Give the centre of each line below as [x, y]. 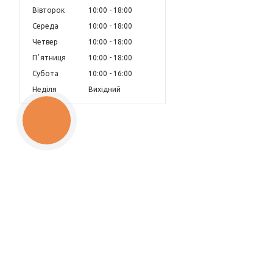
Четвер [45, 41]
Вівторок [48, 10]
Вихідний [105, 89]
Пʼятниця [49, 57]
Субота [45, 73]
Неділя [44, 89]
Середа [45, 26]
